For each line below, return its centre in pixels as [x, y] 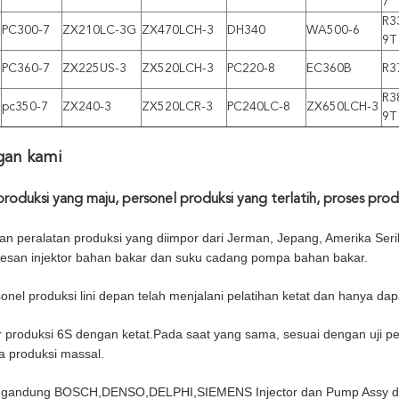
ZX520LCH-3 [178, 68]
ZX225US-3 [94, 68]
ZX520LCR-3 [177, 106]
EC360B [329, 68]
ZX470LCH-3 [178, 30]
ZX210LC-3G [99, 30]
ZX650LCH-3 [342, 106]
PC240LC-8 [259, 106]
